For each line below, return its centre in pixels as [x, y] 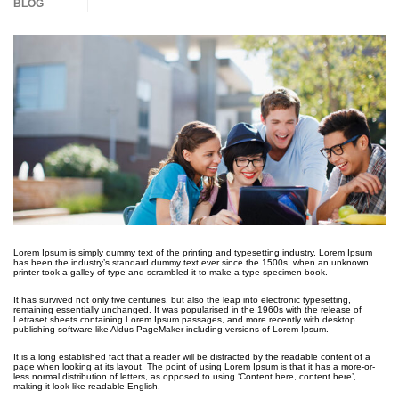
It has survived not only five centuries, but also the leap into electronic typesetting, [182, 299]
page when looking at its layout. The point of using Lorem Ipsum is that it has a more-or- [194, 366]
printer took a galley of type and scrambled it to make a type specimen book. [171, 272]
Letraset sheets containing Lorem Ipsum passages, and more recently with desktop [184, 319]
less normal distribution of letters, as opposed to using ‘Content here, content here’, [185, 376]
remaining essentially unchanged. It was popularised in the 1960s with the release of [187, 309]
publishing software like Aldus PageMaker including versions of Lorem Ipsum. [171, 329]
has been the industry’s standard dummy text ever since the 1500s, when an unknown [191, 262]
